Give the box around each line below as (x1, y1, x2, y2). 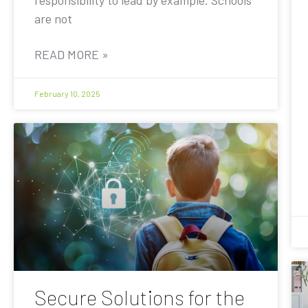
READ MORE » (34, 46, 109, 62)
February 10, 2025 (34, 88, 100, 98)
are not (34, 10, 72, 26)
